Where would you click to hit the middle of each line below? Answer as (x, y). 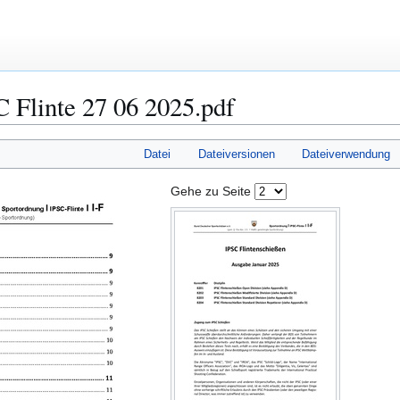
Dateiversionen (236, 154)
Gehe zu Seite (212, 192)
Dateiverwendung (346, 154)
